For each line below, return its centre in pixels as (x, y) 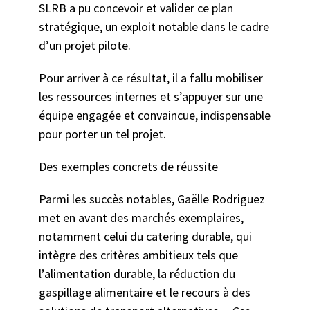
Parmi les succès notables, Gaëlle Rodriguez (152, 199)
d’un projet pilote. (86, 46)
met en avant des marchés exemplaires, (141, 218)
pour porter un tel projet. (103, 134)
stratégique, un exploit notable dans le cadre (154, 27)
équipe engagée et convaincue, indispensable (154, 116)
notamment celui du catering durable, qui (145, 237)
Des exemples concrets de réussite (129, 167)
